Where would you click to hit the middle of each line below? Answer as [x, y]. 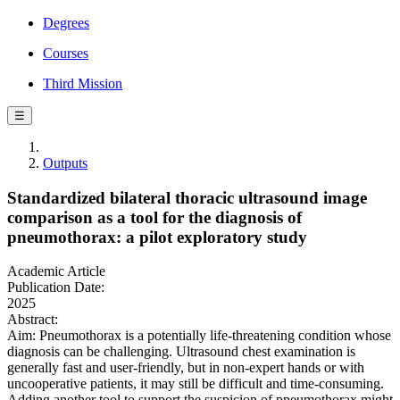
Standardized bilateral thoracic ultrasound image [187, 197]
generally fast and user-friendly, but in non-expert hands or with [186, 368]
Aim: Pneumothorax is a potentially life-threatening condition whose [199, 336]
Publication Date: [56, 287]
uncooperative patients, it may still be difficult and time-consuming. [196, 384]
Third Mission [83, 83]
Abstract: [33, 320]
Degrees [66, 23]
